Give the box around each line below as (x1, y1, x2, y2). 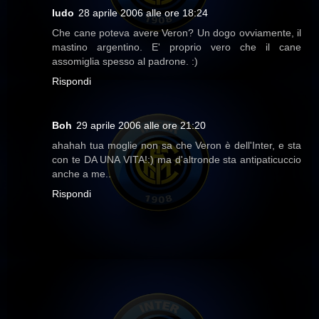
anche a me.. (52, 168, 111, 180)
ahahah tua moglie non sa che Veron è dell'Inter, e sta (52, 140, 301, 152)
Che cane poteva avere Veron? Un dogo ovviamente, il (52, 27, 301, 39)
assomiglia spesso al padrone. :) (52, 56, 198, 68)
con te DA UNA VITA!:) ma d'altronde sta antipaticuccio (52, 154, 301, 166)
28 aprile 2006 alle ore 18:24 (78, 7, 208, 19)
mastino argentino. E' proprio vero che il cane (52, 41, 301, 53)
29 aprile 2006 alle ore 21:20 (76, 120, 206, 132)
